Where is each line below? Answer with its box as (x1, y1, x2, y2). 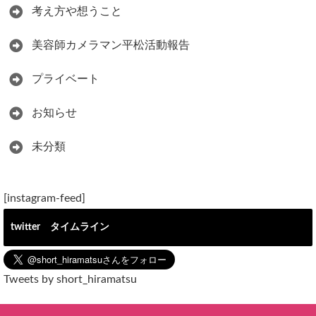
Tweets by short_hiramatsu (4, 274, 137, 286)
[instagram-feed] (4, 193, 85, 205)
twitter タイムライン (11, 222, 109, 233)
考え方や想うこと (32, 6, 122, 18)
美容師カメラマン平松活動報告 (32, 39, 190, 51)
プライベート (32, 73, 99, 85)
